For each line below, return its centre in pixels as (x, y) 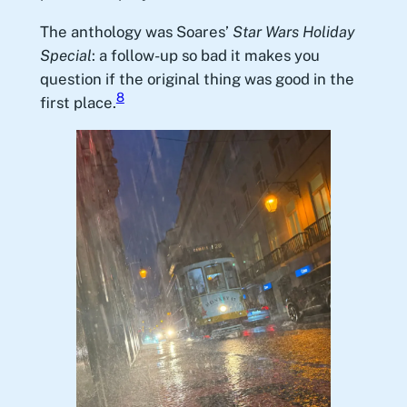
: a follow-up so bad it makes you (205, 55)
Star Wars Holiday (293, 31)
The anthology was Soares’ (136, 31)
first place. (78, 102)
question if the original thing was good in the (197, 79)
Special (65, 55)
